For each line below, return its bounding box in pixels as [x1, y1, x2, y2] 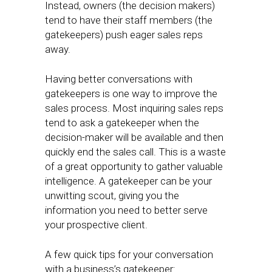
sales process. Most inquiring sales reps [45, 102, 223, 114]
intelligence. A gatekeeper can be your [45, 175, 212, 187]
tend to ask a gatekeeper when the [45, 117, 199, 129]
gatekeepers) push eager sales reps [45, 29, 203, 41]
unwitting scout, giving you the [45, 189, 179, 202]
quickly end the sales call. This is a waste [45, 146, 226, 158]
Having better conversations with [45, 73, 192, 85]
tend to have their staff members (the [45, 14, 212, 26]
